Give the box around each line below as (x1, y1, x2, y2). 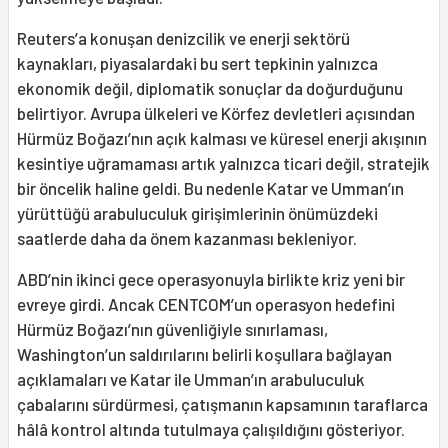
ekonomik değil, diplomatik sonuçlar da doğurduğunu (17, 77, 403, 98)
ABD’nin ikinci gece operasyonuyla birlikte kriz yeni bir (17, 268, 405, 289)
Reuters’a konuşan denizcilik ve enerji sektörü (17, 27, 350, 48)
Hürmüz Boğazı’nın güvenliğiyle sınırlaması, (17, 318, 328, 339)
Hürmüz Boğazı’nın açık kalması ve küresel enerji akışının (17, 127, 427, 148)
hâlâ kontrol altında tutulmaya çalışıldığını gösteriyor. (17, 418, 408, 439)
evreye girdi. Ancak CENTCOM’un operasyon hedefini (17, 293, 395, 314)
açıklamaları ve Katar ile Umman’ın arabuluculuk (17, 368, 365, 389)
